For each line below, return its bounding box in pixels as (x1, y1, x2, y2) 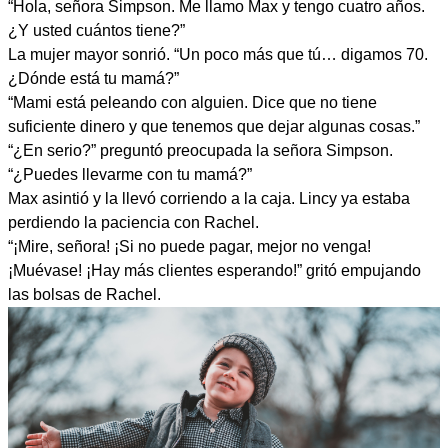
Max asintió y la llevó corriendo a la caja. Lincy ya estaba (8, 189, 410, 207)
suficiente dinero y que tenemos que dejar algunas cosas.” (8, 117, 420, 135)
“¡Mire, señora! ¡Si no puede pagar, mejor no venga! (8, 237, 371, 255)
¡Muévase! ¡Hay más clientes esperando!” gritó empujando (8, 261, 421, 279)
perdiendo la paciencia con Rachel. (8, 213, 259, 231)
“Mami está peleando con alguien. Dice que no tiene (8, 93, 377, 111)
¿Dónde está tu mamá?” (8, 69, 179, 87)
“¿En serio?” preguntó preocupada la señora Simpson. (8, 141, 393, 159)
